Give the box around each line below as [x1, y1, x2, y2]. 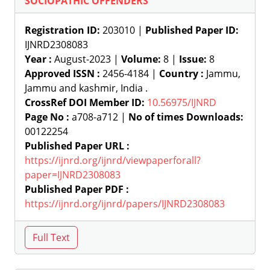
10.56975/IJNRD [147, 96, 216, 109]
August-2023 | [52, 52, 121, 66]
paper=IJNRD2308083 [25, 168, 121, 181]
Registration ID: [25, 24, 100, 37]
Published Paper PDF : [25, 183, 129, 196]
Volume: [121, 52, 161, 66]
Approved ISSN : [25, 67, 100, 80]
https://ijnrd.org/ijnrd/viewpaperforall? [25, 154, 201, 167]
